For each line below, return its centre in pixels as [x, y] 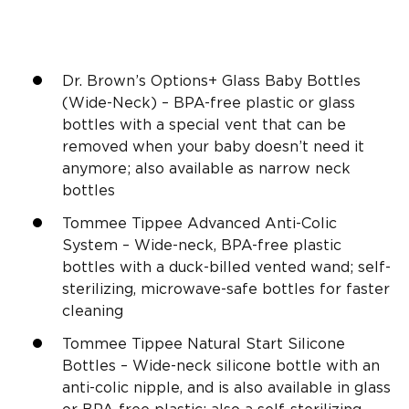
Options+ [184, 82]
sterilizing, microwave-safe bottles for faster [226, 290]
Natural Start [235, 345]
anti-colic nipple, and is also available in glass [226, 388]
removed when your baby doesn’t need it [213, 147]
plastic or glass [298, 104]
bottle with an [325, 367]
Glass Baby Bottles [291, 82]
